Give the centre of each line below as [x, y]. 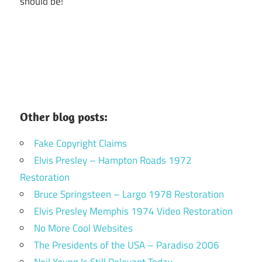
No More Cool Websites [83, 228]
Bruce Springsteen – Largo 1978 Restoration [129, 194]
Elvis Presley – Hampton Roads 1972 [113, 160]
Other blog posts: [64, 116]
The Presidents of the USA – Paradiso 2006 [127, 245]
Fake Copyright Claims [80, 143]
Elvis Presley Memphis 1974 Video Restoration [133, 211]
